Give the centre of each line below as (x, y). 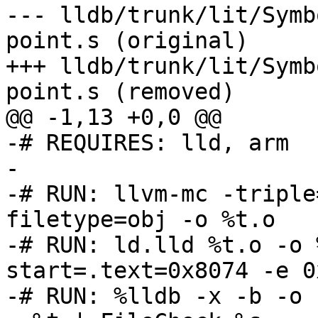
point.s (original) (127, 41)
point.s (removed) (120, 92)
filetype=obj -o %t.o (141, 220)
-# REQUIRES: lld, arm (147, 143)
